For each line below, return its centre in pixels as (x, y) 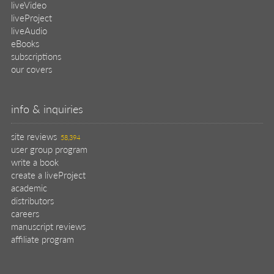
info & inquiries (47, 109)
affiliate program (43, 239)
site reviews (34, 136)
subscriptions (36, 56)
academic (29, 187)
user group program (49, 149)
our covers (31, 69)
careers (25, 213)
